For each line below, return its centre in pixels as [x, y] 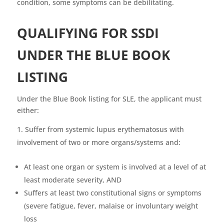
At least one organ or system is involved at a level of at [115, 167]
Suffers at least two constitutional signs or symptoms [112, 193]
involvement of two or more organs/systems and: [98, 142]
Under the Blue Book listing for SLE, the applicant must [109, 99]
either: [29, 110]
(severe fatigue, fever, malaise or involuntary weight [111, 206]
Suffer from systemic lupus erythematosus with [104, 129]
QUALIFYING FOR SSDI [88, 33]
